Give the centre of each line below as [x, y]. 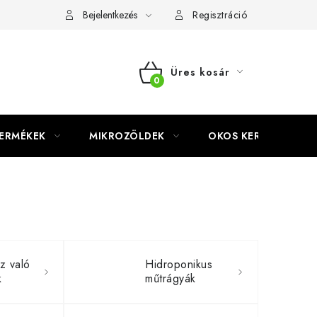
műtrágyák [171, 278]
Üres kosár [200, 72]
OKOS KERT [238, 136]
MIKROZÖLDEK [127, 136]
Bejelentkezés [110, 15]
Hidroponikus [179, 264]
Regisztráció [220, 15]
